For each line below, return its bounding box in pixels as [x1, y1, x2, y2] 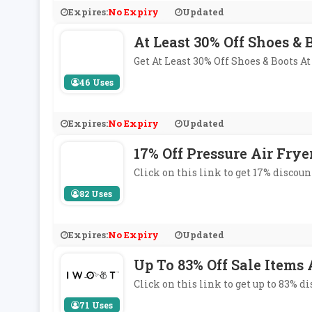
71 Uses [79, 299, 113, 311]
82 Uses [79, 188, 112, 199]
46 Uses [79, 77, 114, 88]
